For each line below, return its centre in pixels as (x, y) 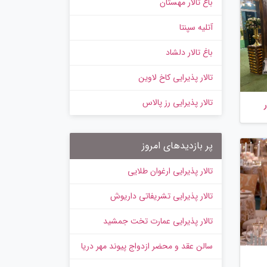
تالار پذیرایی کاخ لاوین (176, 78)
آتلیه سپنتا (196, 28)
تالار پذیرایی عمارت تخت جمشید (158, 221)
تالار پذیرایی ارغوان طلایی (170, 171)
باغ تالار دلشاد (189, 53)
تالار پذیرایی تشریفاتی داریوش (162, 196)
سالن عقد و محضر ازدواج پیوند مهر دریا (147, 246)
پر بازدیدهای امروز (177, 146)
